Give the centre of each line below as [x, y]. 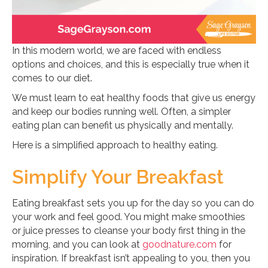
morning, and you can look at [77, 244]
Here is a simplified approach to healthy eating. [115, 145]
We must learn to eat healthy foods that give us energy [134, 98]
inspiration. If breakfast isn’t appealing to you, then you [131, 258]
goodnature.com [179, 244]
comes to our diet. [52, 78]
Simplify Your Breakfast [118, 176]
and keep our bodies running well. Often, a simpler [121, 111]
